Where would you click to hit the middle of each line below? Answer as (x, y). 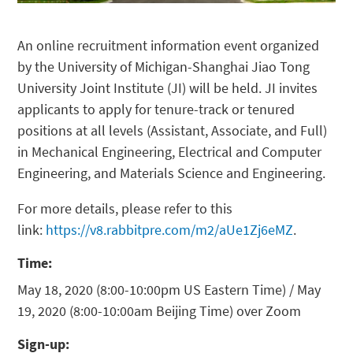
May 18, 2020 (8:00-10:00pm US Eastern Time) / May (169, 290)
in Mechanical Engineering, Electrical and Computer (170, 152)
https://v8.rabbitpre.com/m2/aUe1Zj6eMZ (170, 230)
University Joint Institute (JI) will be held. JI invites (168, 88)
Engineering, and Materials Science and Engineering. (172, 173)
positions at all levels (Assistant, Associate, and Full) (173, 131)
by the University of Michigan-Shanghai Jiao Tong (164, 67)
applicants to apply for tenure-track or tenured (156, 110)
